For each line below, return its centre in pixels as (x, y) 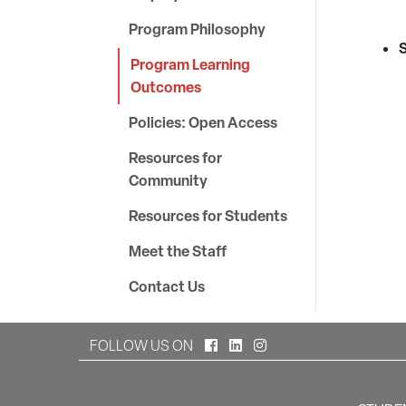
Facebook (247, 345)
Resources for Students (208, 216)
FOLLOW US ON (143, 346)
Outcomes (166, 87)
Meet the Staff (178, 251)
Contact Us (167, 286)
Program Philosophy (197, 29)
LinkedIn (267, 345)
